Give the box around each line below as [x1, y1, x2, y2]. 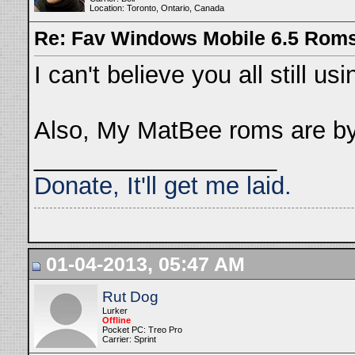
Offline [102, 315, 131, 325]
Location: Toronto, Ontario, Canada [90, 3, 224, 13]
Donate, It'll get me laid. [34, 172, 292, 200]
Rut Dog [102, 288, 158, 305]
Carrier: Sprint [102, 334, 156, 344]
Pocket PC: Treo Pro [102, 325, 182, 334]
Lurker [102, 306, 128, 315]
